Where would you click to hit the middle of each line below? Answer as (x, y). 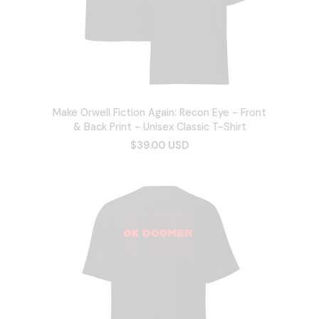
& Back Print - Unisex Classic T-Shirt (159, 126)
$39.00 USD (159, 145)
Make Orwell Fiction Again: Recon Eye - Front (159, 112)
